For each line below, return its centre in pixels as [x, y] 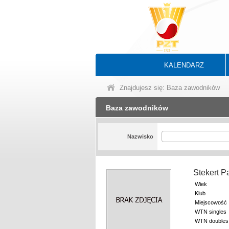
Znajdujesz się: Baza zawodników [170, 88]
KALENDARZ [184, 65]
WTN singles [211, 212]
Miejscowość [211, 202]
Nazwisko [140, 136]
